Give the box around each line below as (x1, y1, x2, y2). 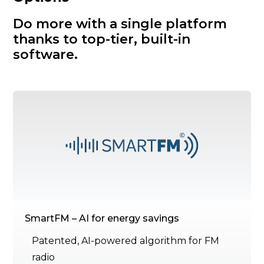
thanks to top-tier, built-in (13, 31, 191, 48)
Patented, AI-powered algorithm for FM (32, 235, 220, 247)
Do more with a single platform (13, 16, 227, 32)
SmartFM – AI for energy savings (25, 213, 180, 225)
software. (13, 47, 78, 63)
